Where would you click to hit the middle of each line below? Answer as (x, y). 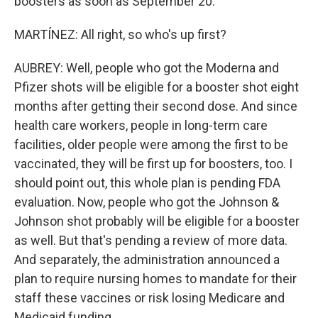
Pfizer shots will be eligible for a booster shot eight (157, 87)
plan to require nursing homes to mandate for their (155, 279)
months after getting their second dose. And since (156, 106)
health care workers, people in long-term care (141, 125)
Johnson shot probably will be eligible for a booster (157, 221)
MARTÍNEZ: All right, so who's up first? (120, 34)
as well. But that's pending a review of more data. (151, 240)
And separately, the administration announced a (147, 259)
